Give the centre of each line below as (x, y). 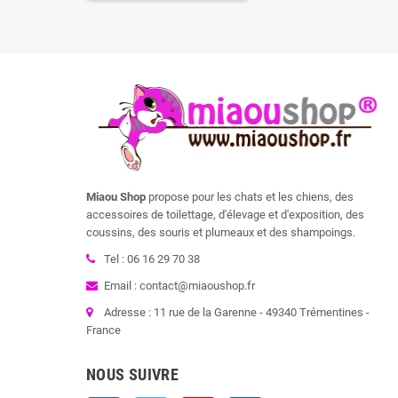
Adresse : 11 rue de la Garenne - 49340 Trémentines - (237, 312)
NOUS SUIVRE (132, 374)
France (103, 330)
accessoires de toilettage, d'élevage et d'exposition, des (225, 214)
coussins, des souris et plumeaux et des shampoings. (221, 232)
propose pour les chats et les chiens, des (250, 196)
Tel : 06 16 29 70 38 (152, 259)
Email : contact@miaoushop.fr (179, 285)
